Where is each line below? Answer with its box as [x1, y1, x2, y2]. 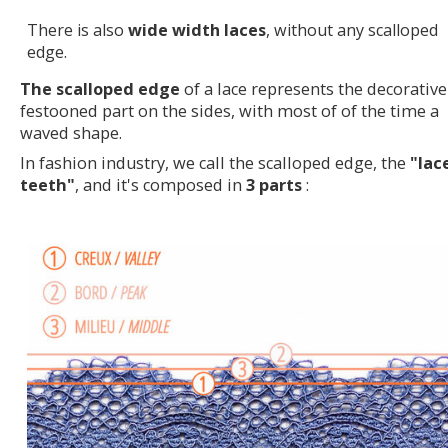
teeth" [20, 174, 75, 197]
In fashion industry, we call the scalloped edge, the [20, 152, 410, 175]
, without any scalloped [266, 19, 438, 42]
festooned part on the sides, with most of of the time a [20, 100, 439, 123]
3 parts [246, 174, 302, 197]
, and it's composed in [75, 174, 246, 197]
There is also [27, 19, 128, 42]
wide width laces [128, 19, 266, 42]
